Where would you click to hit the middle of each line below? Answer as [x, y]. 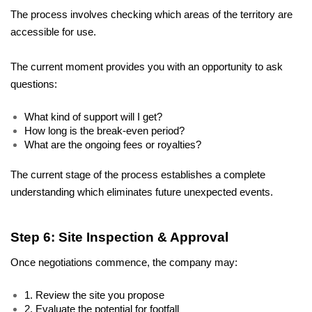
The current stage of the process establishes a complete [138, 175]
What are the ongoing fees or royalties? [114, 145]
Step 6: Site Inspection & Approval [119, 237]
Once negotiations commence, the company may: [124, 262]
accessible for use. [55, 32]
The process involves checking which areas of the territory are [151, 15]
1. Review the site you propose [94, 295]
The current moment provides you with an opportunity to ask [147, 67]
